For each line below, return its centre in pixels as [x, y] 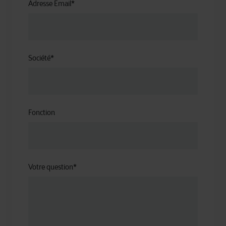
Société [39, 58]
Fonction [42, 112]
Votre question [51, 167]
